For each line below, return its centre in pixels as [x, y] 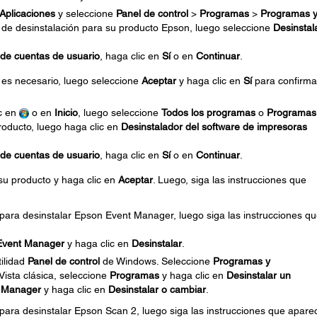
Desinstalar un [258, 275]
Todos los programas [208, 113]
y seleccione [85, 13]
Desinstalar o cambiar [157, 289]
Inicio [66, 113]
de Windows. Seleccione [156, 261]
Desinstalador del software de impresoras [214, 127]
